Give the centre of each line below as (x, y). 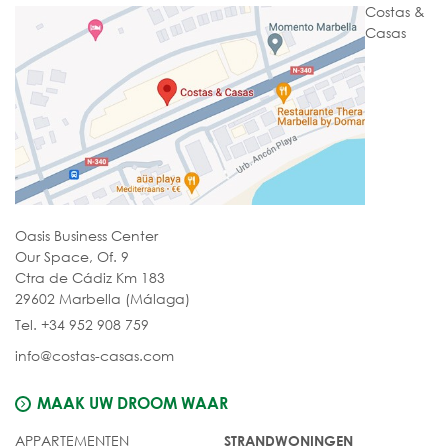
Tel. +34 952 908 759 (82, 324)
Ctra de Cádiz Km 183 (90, 277)
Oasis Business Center (86, 235)
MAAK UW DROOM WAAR (132, 402)
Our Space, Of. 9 (72, 256)
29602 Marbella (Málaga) (102, 298)
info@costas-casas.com (94, 355)
